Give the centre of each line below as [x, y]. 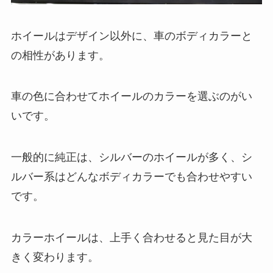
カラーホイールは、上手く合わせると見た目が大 [131, 238]
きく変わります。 [55, 257]
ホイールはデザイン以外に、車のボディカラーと [131, 36]
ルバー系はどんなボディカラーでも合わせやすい [131, 177]
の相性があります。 [60, 55]
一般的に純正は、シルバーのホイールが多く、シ [131, 158]
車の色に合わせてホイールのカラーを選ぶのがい [131, 97]
